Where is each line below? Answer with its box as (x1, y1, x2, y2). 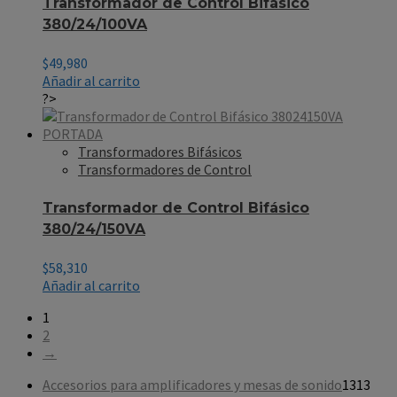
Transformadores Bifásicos (78, 143, 242, 161)
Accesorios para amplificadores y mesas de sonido (43, 375, 342, 393)
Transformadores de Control (78, 160, 252, 179)
